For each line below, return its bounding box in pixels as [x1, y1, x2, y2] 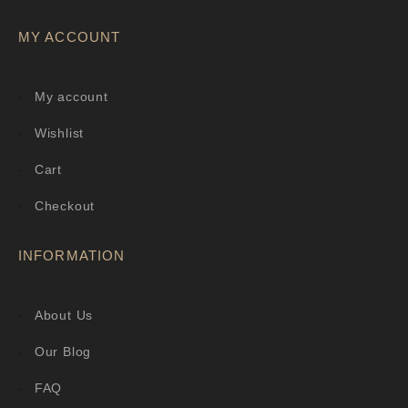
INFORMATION [18, 248, 126, 264]
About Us [34, 308, 94, 323]
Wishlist [34, 126, 85, 141]
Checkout [34, 199, 96, 214]
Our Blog [34, 344, 92, 360]
